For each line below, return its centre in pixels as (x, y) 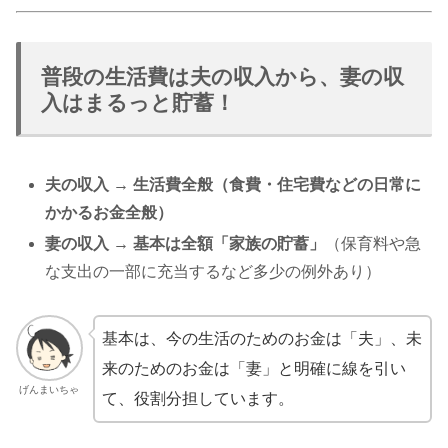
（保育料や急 (373, 244)
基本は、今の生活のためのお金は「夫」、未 (261, 338)
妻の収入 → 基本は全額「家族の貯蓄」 (185, 244)
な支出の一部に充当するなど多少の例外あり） (213, 272)
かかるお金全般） (109, 212)
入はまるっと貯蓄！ (138, 102)
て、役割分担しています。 (197, 398)
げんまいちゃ (49, 390)
